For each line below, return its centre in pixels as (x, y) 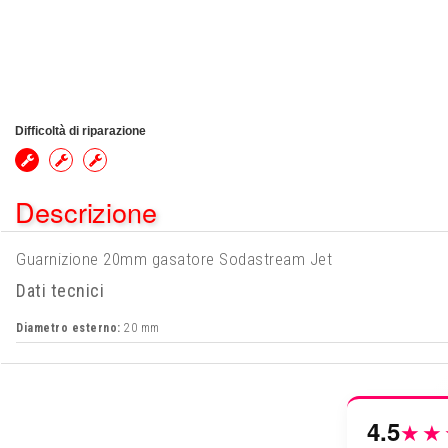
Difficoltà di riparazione (80, 131)
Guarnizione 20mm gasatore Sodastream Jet (174, 259)
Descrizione (86, 211)
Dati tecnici (60, 290)
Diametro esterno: (68, 328)
